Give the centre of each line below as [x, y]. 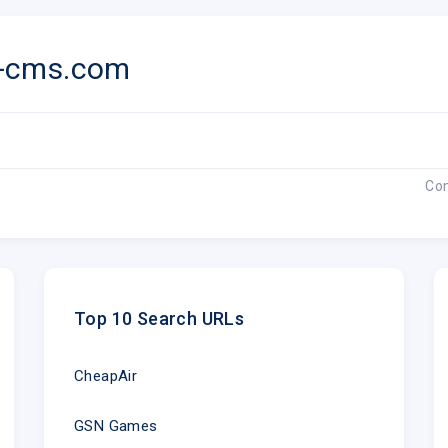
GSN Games [115, 425]
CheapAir [105, 375]
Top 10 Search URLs [159, 318]
